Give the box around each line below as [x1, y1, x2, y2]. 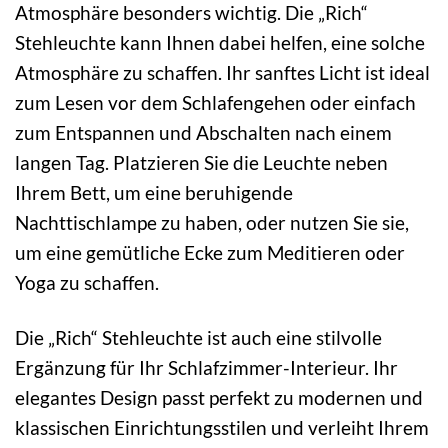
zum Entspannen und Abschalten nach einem [15, 121, 392, 145]
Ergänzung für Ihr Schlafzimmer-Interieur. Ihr [15, 355, 398, 379]
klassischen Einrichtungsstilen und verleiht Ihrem [15, 415, 429, 439]
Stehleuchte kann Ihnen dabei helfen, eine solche [15, 31, 425, 55]
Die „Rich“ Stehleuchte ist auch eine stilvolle [15, 325, 382, 349]
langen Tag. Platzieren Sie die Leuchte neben [15, 151, 388, 175]
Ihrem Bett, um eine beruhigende [15, 181, 293, 205]
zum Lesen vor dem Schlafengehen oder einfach [15, 91, 416, 115]
